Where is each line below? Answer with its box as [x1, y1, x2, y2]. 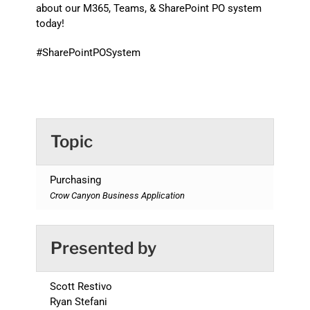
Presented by [50, 238, 156, 259]
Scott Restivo [49, 280, 112, 293]
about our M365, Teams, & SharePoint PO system [35, 2, 262, 15]
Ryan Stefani [49, 295, 107, 309]
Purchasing [49, 174, 101, 187]
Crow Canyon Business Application [49, 190, 185, 201]
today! [35, 17, 64, 30]
